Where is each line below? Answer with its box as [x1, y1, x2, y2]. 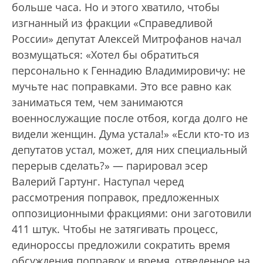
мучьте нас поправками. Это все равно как [12, 79, 231, 94]
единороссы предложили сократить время [12, 238, 230, 252]
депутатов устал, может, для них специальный [12, 143, 247, 157]
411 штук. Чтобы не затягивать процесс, [12, 222, 218, 237]
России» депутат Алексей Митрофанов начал [12, 32, 241, 46]
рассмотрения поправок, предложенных [12, 190, 219, 205]
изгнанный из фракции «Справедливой [12, 16, 213, 31]
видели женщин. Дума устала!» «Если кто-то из [12, 127, 249, 141]
